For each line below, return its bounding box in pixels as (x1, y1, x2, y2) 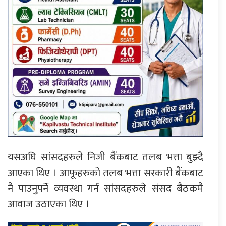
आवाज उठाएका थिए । (8, 195, 89, 213)
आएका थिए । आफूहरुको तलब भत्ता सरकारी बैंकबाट (8, 164, 203, 182)
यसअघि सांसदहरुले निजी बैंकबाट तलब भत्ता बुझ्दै (8, 148, 203, 166)
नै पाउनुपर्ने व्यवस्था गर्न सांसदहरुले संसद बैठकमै (8, 180, 203, 198)
